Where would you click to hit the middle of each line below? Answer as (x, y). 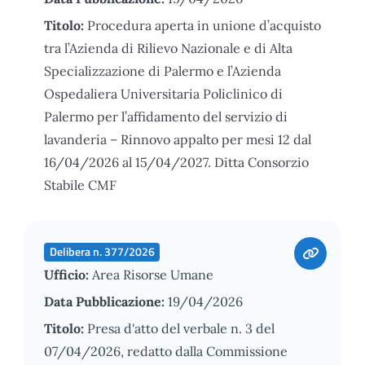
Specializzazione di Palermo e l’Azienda (163, 70)
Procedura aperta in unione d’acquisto (204, 25)
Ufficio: (68, 274)
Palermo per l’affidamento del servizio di (166, 116)
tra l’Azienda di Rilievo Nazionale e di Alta (168, 48)
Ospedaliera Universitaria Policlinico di (163, 93)
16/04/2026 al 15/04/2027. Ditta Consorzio (176, 162)
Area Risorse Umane (153, 274)
